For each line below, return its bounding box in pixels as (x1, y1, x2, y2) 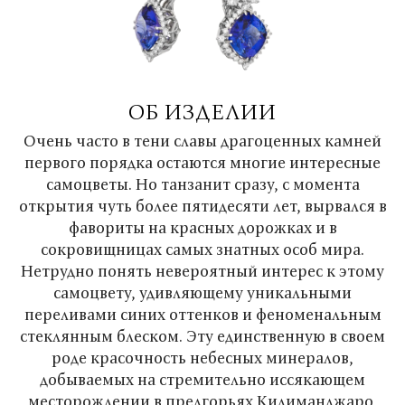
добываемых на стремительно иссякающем (40, 369, 365, 390)
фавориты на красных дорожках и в (68, 217, 337, 238)
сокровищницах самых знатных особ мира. (41, 239, 364, 259)
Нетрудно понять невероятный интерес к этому (21, 260, 384, 281)
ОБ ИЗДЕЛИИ (128, 97, 277, 126)
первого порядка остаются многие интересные (24, 152, 381, 173)
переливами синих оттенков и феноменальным (24, 304, 381, 325)
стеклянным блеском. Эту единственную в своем (20, 325, 385, 346)
